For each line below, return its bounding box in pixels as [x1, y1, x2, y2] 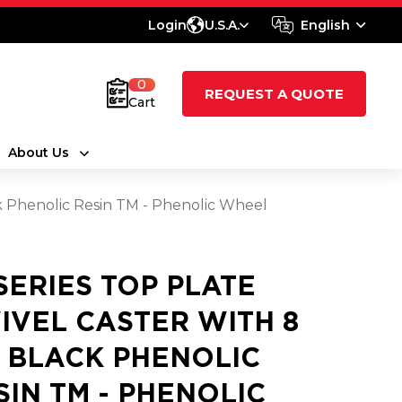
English [301, 17, 350, 33]
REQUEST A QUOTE [205, 84, 344, 102]
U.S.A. [205, 17, 240, 33]
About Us [7, 144, 69, 161]
